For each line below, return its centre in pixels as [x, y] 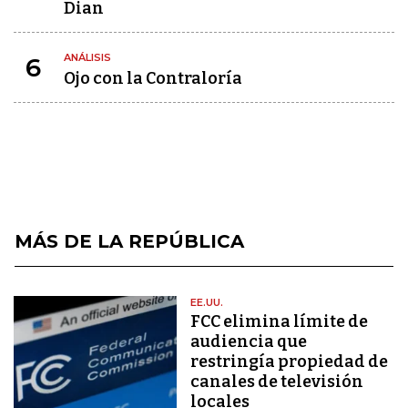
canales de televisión [277, 382]
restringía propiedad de [290, 362]
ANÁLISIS [87, 57]
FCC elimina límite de [280, 321]
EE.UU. [207, 302]
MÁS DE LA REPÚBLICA [129, 241]
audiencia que [249, 342]
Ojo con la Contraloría [153, 78]
